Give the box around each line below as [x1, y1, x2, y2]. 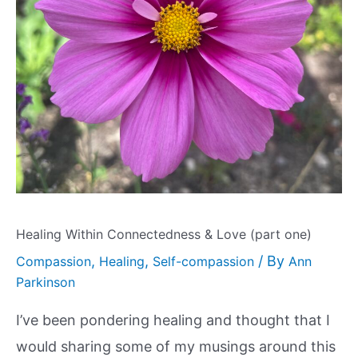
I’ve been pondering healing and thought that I [16, 312, 330, 329]
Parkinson [16, 274, 75, 291]
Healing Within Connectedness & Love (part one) [16, 226, 312, 243]
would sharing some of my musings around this [16, 338, 336, 356]
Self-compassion [153, 253, 254, 270]
